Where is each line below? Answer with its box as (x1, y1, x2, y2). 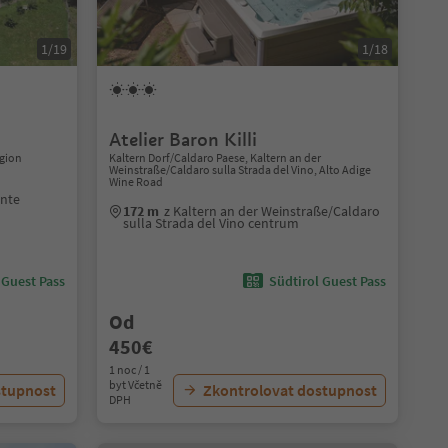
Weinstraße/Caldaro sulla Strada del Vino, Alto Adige (108, 162, 371, 177)
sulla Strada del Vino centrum (122, 214, 299, 232)
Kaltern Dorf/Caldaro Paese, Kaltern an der (108, 150, 321, 165)
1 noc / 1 (108, 362, 150, 377)
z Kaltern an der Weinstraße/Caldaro (163, 202, 380, 220)
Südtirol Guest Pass (268, 272, 386, 290)
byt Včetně (108, 377, 162, 392)
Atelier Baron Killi (108, 128, 257, 151)
